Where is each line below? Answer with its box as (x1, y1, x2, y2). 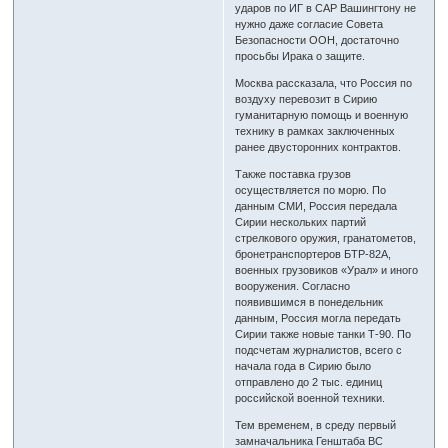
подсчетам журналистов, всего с (235, 343, 403, 356)
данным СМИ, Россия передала (235, 199, 398, 212)
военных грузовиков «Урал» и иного (235, 263, 419, 276)
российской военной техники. (235, 391, 386, 404)
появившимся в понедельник (235, 295, 384, 308)
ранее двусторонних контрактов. (235, 140, 402, 153)
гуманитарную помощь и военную (235, 108, 409, 121)
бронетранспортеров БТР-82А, (235, 247, 392, 260)
